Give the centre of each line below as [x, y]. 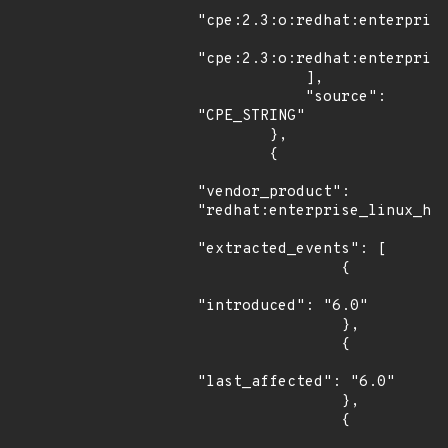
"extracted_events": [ [291, 249]
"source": [251, 97]
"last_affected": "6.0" [296, 382]
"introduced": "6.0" [282, 306]
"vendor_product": [273, 192]
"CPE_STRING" [251, 116]
